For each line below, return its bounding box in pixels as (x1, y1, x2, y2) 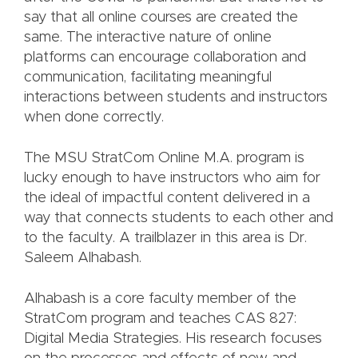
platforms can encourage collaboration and (24, 50, 306, 66)
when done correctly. (24, 110, 164, 125)
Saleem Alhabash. (24, 251, 141, 266)
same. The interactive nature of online (24, 30, 272, 46)
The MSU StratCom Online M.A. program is (24, 151, 304, 166)
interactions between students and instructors (24, 90, 328, 105)
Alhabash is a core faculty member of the (24, 292, 296, 307)
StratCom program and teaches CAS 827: (24, 312, 296, 327)
